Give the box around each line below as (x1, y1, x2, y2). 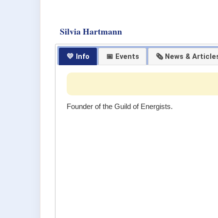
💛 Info (66, 52, 90, 61)
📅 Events (106, 52, 139, 61)
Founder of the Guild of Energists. (67, 102, 173, 110)
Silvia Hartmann (60, 24, 122, 37)
